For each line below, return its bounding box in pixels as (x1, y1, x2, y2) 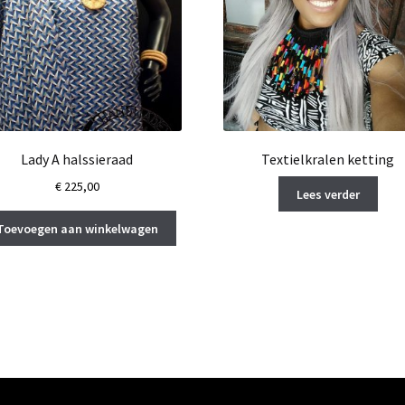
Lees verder (296, 185, 360, 202)
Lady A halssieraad (21, 150, 134, 169)
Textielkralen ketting (261, 150, 395, 169)
